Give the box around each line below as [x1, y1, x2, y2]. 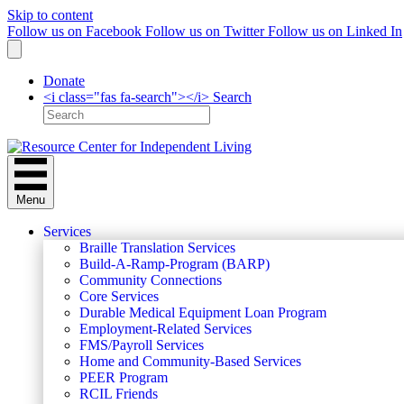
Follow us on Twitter [145, 23, 264, 39]
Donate [43, 73, 85, 88]
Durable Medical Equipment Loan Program [79, 305, 326, 320]
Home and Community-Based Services [79, 353, 301, 369]
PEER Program [79, 370, 168, 385]
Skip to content [7, 7, 93, 23]
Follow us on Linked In [268, 23, 402, 39]
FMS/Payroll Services [79, 337, 204, 353]
